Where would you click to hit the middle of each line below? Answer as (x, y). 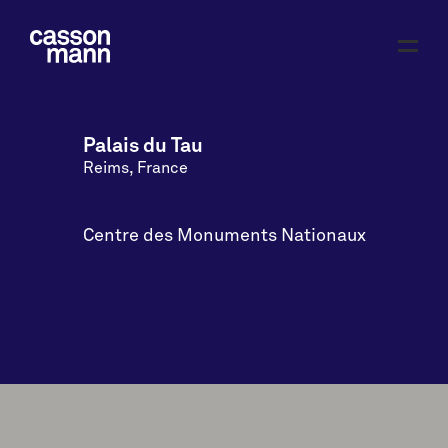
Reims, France (135, 168)
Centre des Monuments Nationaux (224, 236)
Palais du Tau (142, 146)
